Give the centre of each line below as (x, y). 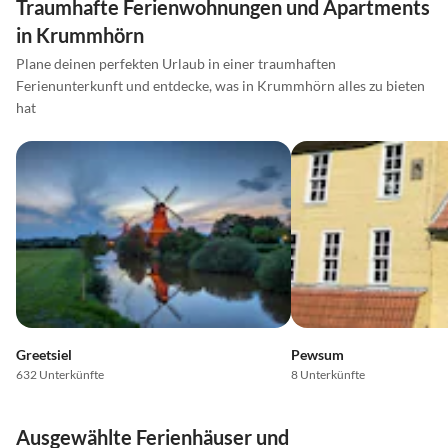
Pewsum (317, 355)
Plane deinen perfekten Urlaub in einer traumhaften (176, 64)
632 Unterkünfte (60, 375)
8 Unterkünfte (327, 375)
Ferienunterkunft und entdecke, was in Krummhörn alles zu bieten (220, 86)
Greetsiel (44, 355)
